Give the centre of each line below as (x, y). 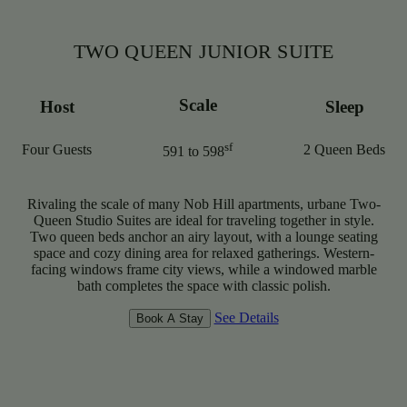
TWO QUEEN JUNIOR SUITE (203, 52)
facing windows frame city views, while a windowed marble (203, 270)
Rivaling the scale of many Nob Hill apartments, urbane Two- (203, 204)
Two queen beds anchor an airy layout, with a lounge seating (203, 237)
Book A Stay (169, 319)
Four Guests (57, 149)
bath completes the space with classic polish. (203, 286)
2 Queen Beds (344, 149)
